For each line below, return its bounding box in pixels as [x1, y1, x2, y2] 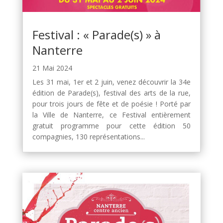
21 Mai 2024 [32, 63, 72, 73]
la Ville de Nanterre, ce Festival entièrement [32, 110, 191, 119]
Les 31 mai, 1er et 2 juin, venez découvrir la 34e [32, 77, 191, 87]
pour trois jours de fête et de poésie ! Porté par [32, 99, 191, 109]
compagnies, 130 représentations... [32, 131, 145, 141]
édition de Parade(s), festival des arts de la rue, [32, 88, 191, 98]
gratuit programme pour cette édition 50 [32, 120, 191, 130]
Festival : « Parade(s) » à [32, 26, 161, 43]
